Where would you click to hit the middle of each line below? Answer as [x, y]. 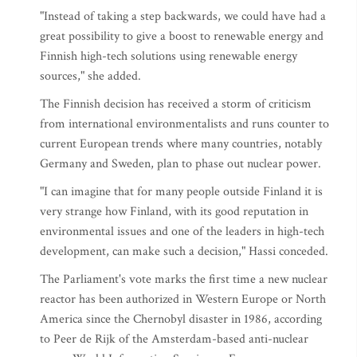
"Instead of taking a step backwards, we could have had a [183, 16]
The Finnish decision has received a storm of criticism [176, 104]
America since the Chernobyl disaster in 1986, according [181, 319]
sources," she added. [90, 76]
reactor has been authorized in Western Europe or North [183, 299]
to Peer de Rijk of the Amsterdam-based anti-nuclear [174, 339]
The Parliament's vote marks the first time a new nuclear [184, 279]
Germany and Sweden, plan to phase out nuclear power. [180, 164]
